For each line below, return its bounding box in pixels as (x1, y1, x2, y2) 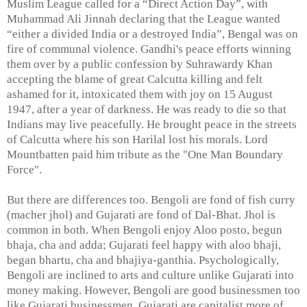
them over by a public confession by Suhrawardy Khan (7, 57, 273, 71)
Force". (7, 162, 45, 176)
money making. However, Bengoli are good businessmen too (7, 283, 300, 297)
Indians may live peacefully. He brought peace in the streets (7, 117, 297, 131)
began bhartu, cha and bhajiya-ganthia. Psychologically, (7, 253, 279, 267)
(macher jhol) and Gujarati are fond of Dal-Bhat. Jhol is (7, 208, 275, 221)
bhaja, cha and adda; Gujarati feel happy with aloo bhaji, (7, 238, 281, 251)
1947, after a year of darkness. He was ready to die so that (7, 102, 286, 116)
